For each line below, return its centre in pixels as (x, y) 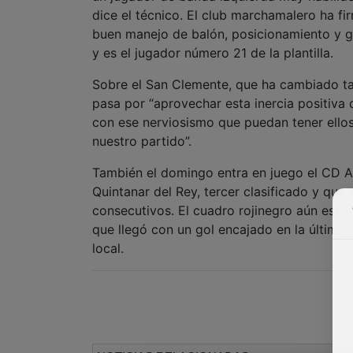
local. (108, 248)
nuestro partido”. (142, 141)
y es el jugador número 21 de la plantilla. (213, 52)
